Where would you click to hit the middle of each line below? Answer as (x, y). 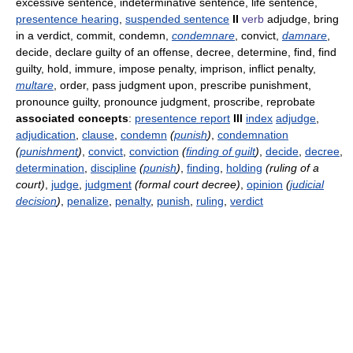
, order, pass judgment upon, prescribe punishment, (182, 85)
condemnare (203, 36)
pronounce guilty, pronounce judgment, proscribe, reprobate (165, 102)
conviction (154, 152)
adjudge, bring (301, 19)
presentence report (182, 119)
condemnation (253, 135)
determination (50, 168)
